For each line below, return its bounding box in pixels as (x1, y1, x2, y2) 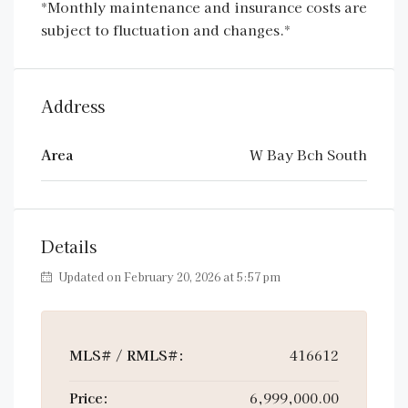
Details (41, 234, 97, 258)
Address (41, 94, 105, 117)
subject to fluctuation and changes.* (41, 20, 291, 39)
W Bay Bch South (250, 145, 367, 164)
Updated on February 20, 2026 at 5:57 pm (56, 269, 280, 284)
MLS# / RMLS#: (69, 345, 184, 364)
